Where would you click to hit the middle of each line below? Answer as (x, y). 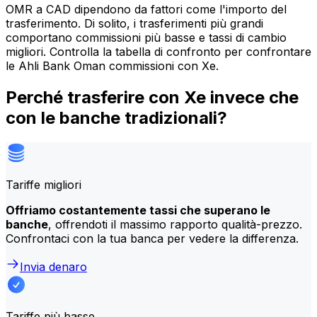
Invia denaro (53, 267)
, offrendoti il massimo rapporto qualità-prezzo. (175, 225)
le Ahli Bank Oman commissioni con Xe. (112, 66)
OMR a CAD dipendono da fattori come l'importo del (146, 10)
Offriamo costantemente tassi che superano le (138, 211)
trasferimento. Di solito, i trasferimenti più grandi (134, 24)
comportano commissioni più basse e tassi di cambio (146, 38)
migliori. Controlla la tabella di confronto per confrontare (158, 52)
